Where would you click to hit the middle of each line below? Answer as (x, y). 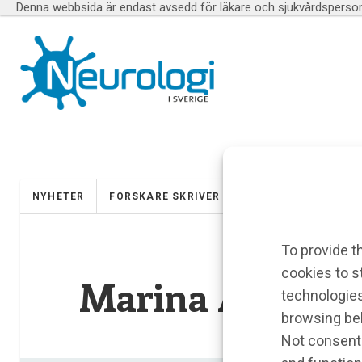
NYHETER (59, 197)
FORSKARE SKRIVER (165, 197)
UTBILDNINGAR (288, 197)
